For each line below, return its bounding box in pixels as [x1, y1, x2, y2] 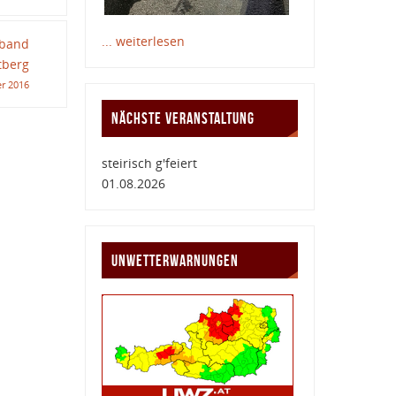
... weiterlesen [102, 32, 186, 49]
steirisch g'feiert [102, 154, 198, 171]
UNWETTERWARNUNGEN [110, 251, 239, 270]
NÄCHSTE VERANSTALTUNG [110, 109, 255, 127]
